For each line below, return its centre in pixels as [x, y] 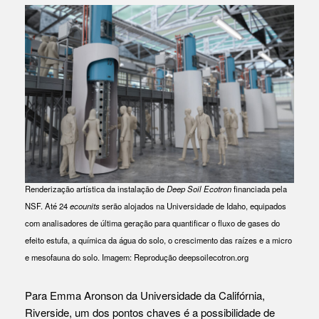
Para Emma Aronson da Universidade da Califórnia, [145, 296]
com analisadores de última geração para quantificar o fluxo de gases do [152, 223]
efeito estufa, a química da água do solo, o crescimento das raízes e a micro [158, 240]
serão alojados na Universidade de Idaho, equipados [193, 205]
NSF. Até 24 [47, 205]
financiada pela [259, 188]
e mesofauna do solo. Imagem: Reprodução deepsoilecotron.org [137, 257]
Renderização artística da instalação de [96, 188]
